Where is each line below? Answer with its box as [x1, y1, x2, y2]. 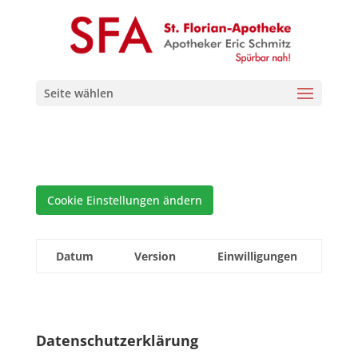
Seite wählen [43, 86, 113, 101]
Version [133, 249, 176, 264]
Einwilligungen [217, 249, 297, 264]
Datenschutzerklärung [35, 331, 198, 350]
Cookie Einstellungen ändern [46, 193, 202, 208]
